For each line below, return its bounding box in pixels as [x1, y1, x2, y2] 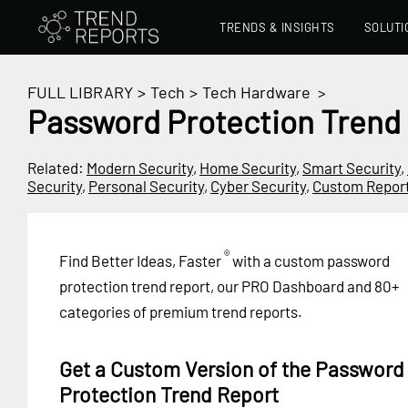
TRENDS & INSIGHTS [219, 20, 335, 35]
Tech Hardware [202, 82, 311, 102]
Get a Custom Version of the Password [59, 355, 404, 382]
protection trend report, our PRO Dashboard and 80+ [59, 276, 400, 295]
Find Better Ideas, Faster [59, 250, 221, 270]
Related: [27, 158, 87, 177]
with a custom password [229, 250, 390, 270]
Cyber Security [210, 177, 306, 195]
